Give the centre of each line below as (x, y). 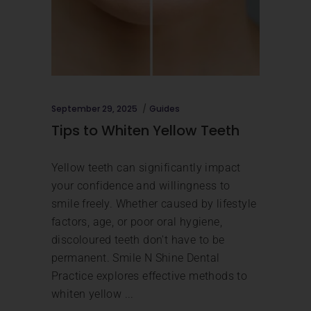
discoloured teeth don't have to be (138, 240)
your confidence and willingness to (141, 186)
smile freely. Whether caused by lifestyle (154, 204)
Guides (165, 109)
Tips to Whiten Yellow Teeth (145, 131)
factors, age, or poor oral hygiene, (137, 222)
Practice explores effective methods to (150, 276)
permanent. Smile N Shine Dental (136, 258)
